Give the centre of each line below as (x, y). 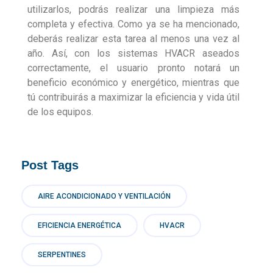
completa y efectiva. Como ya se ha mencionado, (133, 24)
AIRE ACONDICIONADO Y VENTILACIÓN (104, 196)
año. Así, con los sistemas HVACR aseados (133, 53)
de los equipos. (60, 112)
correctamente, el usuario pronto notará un (133, 68)
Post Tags (50, 165)
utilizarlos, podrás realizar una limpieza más (133, 9)
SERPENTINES (62, 254)
